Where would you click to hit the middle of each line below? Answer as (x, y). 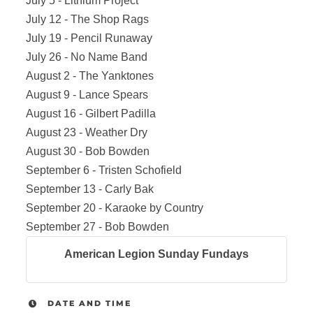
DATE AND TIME (89, 304)
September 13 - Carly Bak (91, 189)
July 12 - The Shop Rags (87, 20)
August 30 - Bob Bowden (89, 152)
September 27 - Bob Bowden (97, 227)
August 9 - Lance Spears (87, 95)
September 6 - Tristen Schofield (103, 170)
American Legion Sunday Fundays (156, 254)
